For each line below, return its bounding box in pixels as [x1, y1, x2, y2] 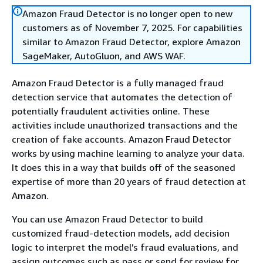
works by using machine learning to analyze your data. [12, 147, 245, 159]
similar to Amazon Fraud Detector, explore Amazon [22, 36, 241, 48]
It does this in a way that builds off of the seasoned [12, 161, 235, 173]
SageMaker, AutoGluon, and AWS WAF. [22, 50, 186, 62]
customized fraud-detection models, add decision [12, 227, 230, 239]
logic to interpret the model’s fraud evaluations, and [12, 241, 238, 253]
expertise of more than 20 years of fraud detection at [12, 176, 246, 187]
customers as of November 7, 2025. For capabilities [22, 22, 242, 33]
